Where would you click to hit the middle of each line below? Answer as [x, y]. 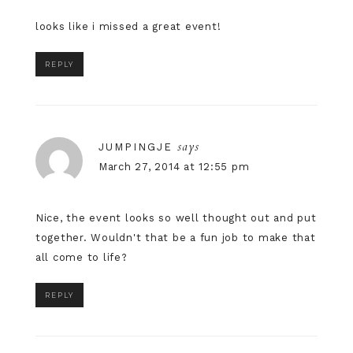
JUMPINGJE [135, 147]
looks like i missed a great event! [128, 26]
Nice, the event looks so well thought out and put [176, 217]
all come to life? [81, 257]
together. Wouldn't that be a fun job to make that [175, 237]
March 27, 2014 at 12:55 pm [174, 166]
